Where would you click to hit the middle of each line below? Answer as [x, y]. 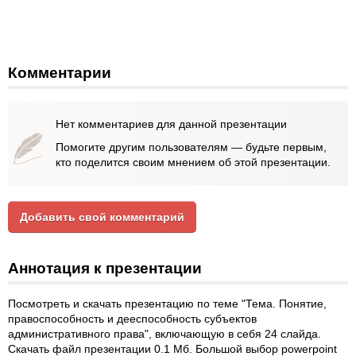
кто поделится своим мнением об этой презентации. [193, 162]
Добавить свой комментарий [102, 217]
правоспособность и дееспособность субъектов [132, 319]
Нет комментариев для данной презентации [171, 124]
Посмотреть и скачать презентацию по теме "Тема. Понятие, [167, 304]
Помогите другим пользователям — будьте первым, [191, 147]
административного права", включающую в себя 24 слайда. [164, 334]
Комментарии [60, 73]
